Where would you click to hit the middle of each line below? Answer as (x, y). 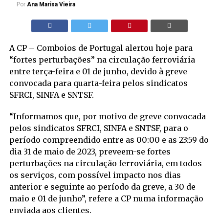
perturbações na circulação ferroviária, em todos (105, 163)
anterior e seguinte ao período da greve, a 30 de (102, 186)
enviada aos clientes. (50, 210)
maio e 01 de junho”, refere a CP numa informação (106, 198)
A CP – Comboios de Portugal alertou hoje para (101, 48)
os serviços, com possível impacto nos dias (95, 175)
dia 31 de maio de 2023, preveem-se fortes (90, 151)
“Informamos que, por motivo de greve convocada (107, 116)
